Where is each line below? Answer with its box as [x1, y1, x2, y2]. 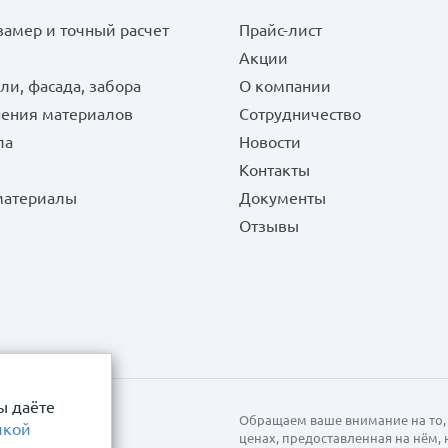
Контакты [238, 161, 310, 179]
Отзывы [238, 217, 299, 235]
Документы [238, 189, 326, 207]
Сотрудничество [238, 105, 361, 123]
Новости [238, 133, 301, 151]
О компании [238, 77, 331, 95]
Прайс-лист [238, 21, 322, 39]
